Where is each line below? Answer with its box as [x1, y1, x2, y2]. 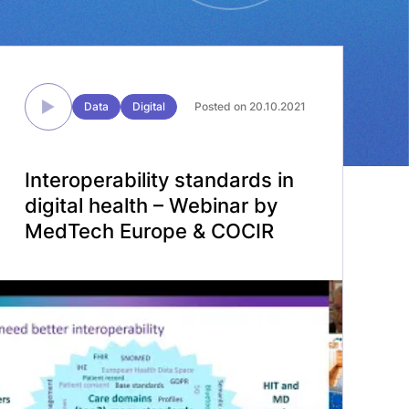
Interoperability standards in [24, 168, 294, 192]
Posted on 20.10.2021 [194, 100, 306, 113]
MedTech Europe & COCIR [24, 219, 274, 243]
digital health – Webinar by [24, 194, 278, 217]
